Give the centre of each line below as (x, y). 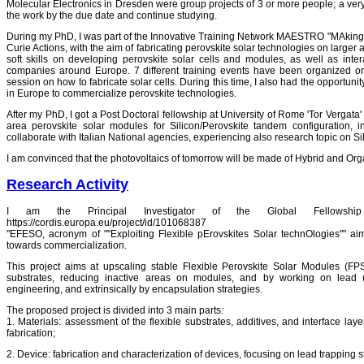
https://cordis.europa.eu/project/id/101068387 (106, 222)
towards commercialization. (67, 245)
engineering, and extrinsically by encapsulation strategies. (134, 289)
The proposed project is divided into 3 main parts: (115, 310)
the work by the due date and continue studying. (112, 15)
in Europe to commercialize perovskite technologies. (121, 93)
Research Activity (67, 184)
